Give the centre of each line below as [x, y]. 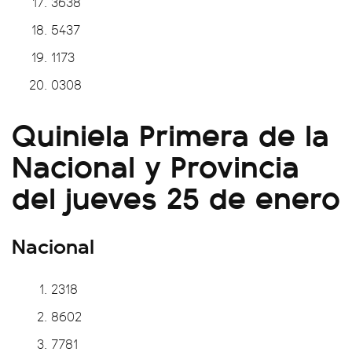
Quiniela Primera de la [170, 133]
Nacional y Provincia [156, 164]
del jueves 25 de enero [176, 196]
